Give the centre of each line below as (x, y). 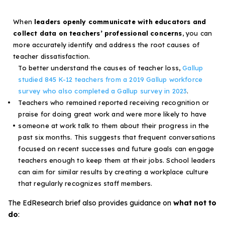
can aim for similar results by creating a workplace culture (114, 172)
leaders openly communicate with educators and (120, 21)
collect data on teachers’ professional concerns (98, 33)
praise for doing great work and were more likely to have (113, 114)
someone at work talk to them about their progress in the (114, 125)
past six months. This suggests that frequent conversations (117, 137)
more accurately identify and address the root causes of (106, 44)
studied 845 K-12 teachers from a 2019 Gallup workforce (110, 79)
